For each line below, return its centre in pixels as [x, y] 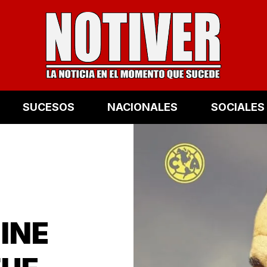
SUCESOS [48, 107]
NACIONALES [143, 107]
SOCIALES [237, 107]
